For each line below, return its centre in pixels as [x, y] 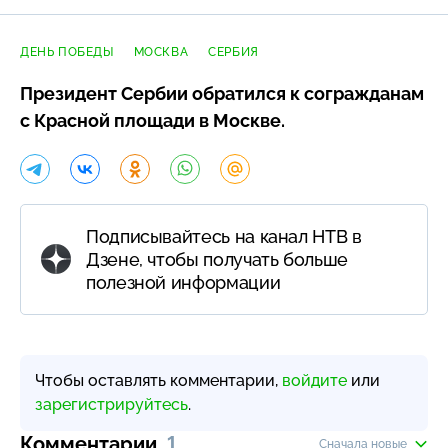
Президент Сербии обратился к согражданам [222, 93]
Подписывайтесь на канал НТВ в [224, 236]
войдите [314, 380]
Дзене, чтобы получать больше [217, 259]
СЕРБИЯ [233, 51]
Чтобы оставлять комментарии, [158, 380]
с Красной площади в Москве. [152, 120]
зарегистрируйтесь [111, 404]
